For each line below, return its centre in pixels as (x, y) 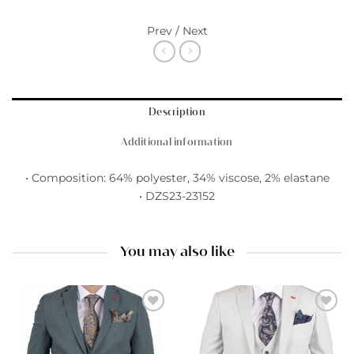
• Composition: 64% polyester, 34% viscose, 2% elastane (177, 178)
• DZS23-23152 (177, 196)
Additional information (177, 143)
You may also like (177, 252)
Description (177, 113)
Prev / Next (177, 30)
